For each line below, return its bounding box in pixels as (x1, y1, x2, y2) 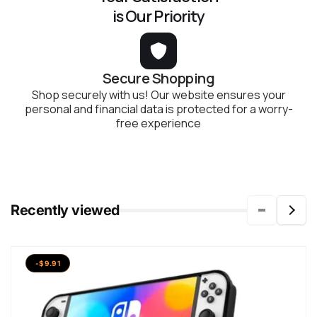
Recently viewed (11, 202, 120, 219)
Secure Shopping (102, 69, 215, 88)
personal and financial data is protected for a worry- (24, 101, 293, 117)
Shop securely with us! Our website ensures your (31, 87, 286, 103)
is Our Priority (112, 6, 205, 28)
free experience (116, 115, 201, 132)
